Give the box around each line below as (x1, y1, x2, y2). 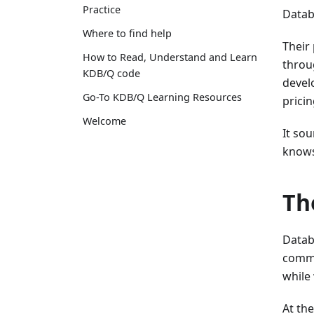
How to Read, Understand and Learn (83, 50, 257, 64)
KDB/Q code (83, 66, 140, 80)
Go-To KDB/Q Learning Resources (83, 90, 242, 104)
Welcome (83, 114, 126, 128)
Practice (83, 2, 121, 16)
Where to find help (83, 26, 172, 40)
